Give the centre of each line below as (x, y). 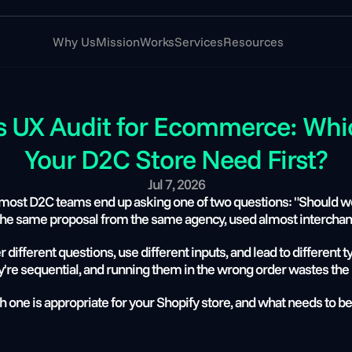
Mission (117, 42)
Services (198, 42)
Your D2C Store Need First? (176, 159)
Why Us (74, 42)
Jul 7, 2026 (176, 184)
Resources (253, 42)
